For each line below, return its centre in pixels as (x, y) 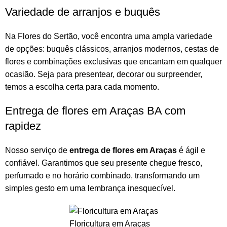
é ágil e (191, 150)
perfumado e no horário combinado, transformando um (102, 176)
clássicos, (93, 49)
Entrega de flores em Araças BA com (95, 111)
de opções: (26, 49)
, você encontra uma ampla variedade (145, 36)
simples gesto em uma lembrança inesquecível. (90, 188)
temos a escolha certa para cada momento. (82, 87)
